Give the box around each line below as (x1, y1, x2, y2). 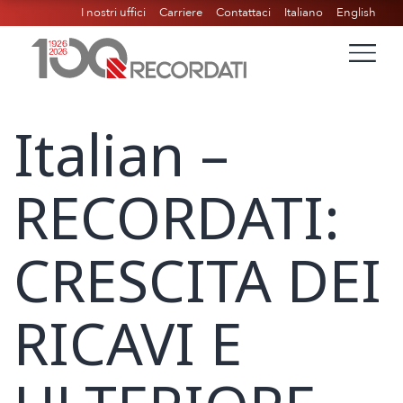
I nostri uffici (81, 4, 146, 21)
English (336, 4, 376, 21)
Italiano (284, 4, 323, 21)
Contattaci (216, 4, 271, 21)
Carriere (159, 4, 202, 21)
